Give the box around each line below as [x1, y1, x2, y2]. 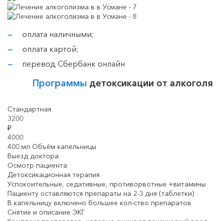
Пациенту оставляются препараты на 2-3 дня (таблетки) [7, 189, 194, 198]
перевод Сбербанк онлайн [22, 59, 125, 69]
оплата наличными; [22, 29, 94, 39]
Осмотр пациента [7, 161, 67, 170]
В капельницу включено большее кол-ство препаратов [7, 198, 191, 208]
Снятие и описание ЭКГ [7, 208, 85, 217]
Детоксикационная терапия [7, 170, 100, 180]
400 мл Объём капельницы [7, 142, 96, 151]
